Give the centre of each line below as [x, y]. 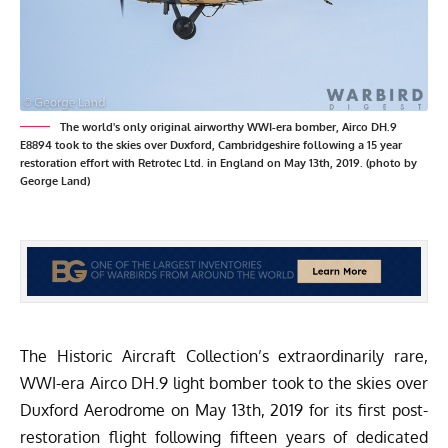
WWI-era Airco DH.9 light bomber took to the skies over [224, 382]
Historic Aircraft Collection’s [162, 355]
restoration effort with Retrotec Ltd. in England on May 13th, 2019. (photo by [218, 163]
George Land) [55, 181]
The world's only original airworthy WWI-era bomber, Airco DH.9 [228, 127]
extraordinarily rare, [348, 355]
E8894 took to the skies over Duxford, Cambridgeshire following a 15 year [211, 145]
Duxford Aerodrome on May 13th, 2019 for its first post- [224, 409]
